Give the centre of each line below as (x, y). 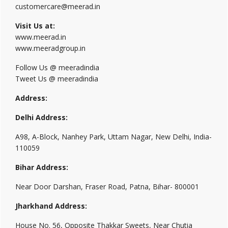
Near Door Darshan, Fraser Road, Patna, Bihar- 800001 (107, 187)
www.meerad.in (41, 37)
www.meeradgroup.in (50, 48)
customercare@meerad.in (58, 6)
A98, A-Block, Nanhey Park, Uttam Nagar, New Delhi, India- (113, 137)
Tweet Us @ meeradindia (57, 79)
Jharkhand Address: (51, 206)
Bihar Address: (42, 167)
